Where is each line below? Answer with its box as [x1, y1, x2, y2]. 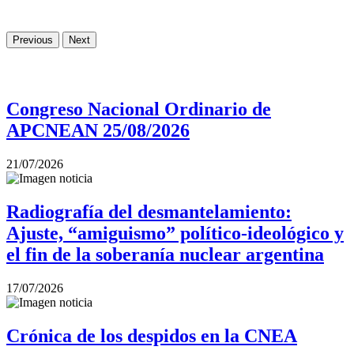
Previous [13, 34, 53, 47]
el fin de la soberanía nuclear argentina [6, 244, 324, 265]
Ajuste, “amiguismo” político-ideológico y [6, 223, 344, 243]
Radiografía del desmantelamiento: [6, 201, 292, 222]
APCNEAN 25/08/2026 [6, 120, 190, 141]
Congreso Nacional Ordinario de [6, 99, 271, 120]
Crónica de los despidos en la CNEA [6, 325, 297, 346]
